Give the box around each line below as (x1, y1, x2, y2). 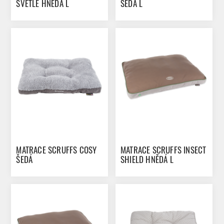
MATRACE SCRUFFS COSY (16, 143, 97, 156)
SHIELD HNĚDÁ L (120, 152, 173, 165)
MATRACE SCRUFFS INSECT (120, 143, 206, 156)
